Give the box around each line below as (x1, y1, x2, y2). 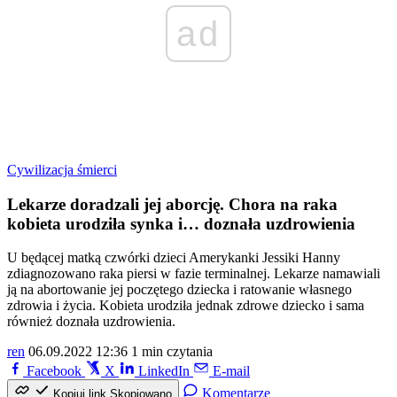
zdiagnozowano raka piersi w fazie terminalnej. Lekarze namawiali (7, 266, 380, 282)
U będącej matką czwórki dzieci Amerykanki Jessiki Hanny (7, 250, 340, 266)
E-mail (213, 363, 250, 379)
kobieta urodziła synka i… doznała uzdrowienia (7, 214, 355, 233)
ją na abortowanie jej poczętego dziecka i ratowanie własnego (7, 282, 352, 298)
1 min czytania (131, 344, 213, 360)
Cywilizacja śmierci (7, 162, 117, 177)
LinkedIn (138, 363, 190, 379)
